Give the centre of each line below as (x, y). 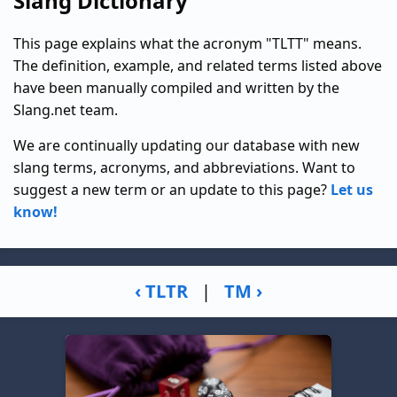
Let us (352, 189)
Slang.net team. (66, 109)
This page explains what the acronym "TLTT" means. (187, 43)
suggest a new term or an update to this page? (172, 189)
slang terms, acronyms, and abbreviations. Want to (184, 167)
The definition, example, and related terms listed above (198, 65)
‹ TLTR (161, 292)
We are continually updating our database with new (187, 145)
